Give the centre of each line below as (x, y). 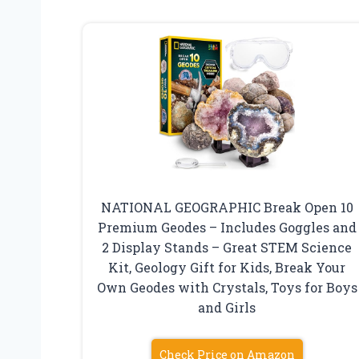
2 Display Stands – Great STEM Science (227, 247)
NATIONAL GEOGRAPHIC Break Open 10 (227, 207)
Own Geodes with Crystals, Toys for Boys (227, 287)
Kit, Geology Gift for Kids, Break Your (227, 267)
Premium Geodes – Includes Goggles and (227, 227)
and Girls (227, 307)
